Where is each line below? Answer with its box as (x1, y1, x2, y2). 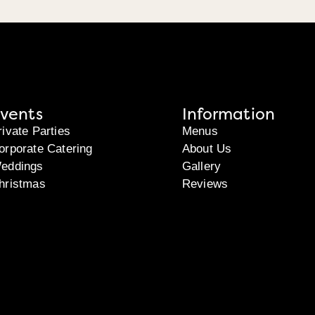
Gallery (181, 160, 221, 174)
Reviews (181, 177, 229, 191)
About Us (181, 142, 232, 156)
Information (181, 103, 275, 125)
